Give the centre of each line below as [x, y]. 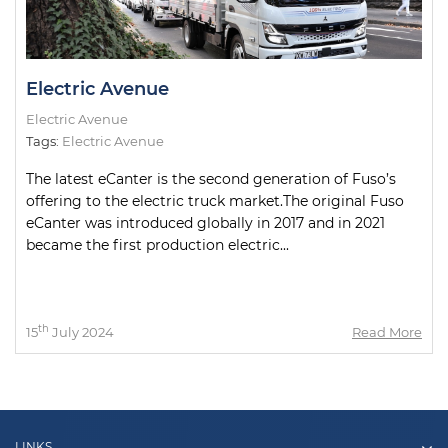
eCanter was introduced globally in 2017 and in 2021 [205, 223]
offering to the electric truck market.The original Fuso [215, 201]
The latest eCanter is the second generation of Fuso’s [211, 179]
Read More [387, 332]
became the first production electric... [157, 245]
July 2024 [81, 332]
